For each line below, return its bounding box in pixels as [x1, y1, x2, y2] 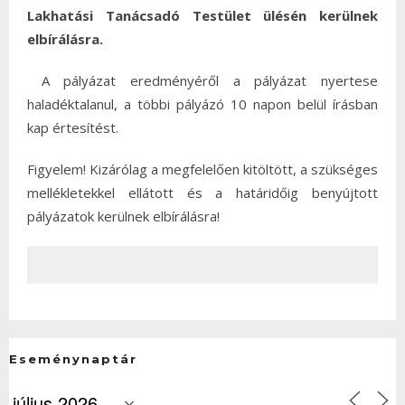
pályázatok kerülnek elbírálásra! [27, 207, 220, 225]
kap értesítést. [27, 118, 118, 137]
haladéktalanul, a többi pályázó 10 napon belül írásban [27, 95, 378, 113]
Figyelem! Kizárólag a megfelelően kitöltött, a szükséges [27, 160, 378, 178]
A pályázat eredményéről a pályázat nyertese [41, 71, 379, 89]
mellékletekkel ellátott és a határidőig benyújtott [27, 184, 378, 202]
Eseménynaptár [9, 352, 137, 366]
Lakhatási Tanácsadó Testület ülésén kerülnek [27, 6, 378, 24]
